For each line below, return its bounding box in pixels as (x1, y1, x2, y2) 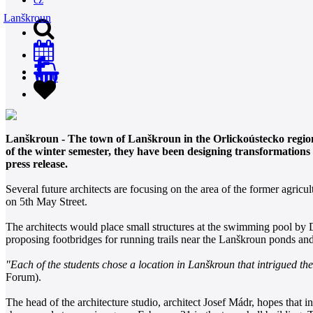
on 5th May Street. (6, 195, 87, 208)
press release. (6, 157, 68, 170)
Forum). (6, 270, 41, 283)
